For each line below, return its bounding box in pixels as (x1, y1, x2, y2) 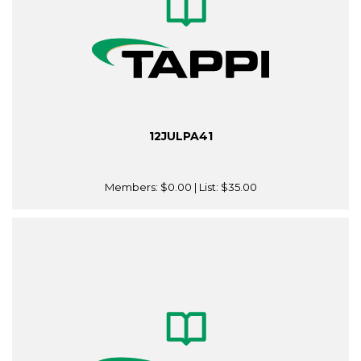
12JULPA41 (148, 129, 213, 144)
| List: (191, 180, 221, 194)
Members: (104, 180, 160, 194)
